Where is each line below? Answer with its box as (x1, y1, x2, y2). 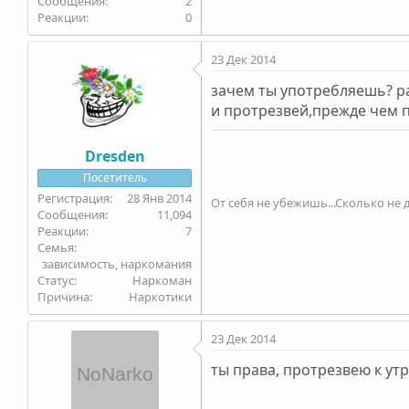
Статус (37, 271, 75, 288)
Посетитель (82, 169, 147, 185)
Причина (37, 288, 90, 305)
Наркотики (129, 288, 193, 305)
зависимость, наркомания (42, 255, 193, 272)
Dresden (84, 145, 145, 166)
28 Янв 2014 (127, 189, 193, 206)
